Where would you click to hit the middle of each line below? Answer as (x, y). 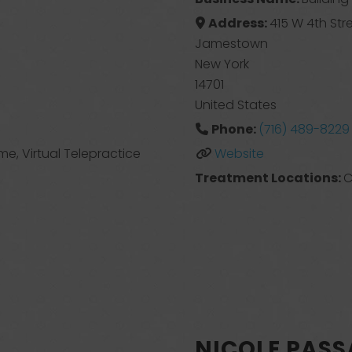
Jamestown (231, 44)
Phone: (235, 129)
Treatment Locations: (269, 178)
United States (236, 105)
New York (222, 64)
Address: (238, 23)
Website (239, 154)
